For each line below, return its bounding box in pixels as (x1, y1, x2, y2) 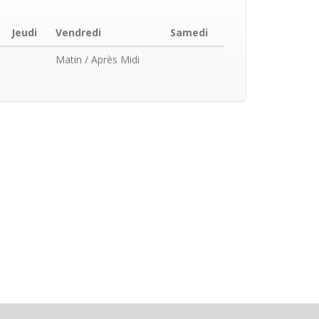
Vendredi (55, 26, 101, 39)
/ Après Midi (81, 53, 140, 66)
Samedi (169, 26, 208, 39)
